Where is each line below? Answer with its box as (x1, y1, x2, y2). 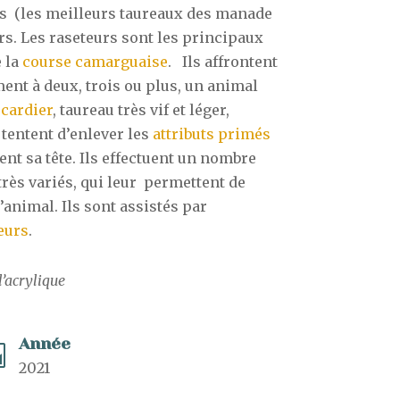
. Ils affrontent (167, 52, 278, 71)
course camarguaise (21, 52, 168, 71)
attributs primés (152, 124, 271, 143)
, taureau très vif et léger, (52, 100, 229, 119)
